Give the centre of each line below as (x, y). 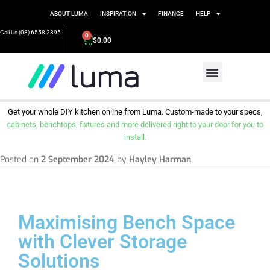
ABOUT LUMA (69, 14)
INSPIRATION (118, 14)
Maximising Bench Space (127, 222)
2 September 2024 (78, 159)
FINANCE (171, 14)
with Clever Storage (102, 241)
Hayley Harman (160, 159)
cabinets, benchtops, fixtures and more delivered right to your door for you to (135, 125)
